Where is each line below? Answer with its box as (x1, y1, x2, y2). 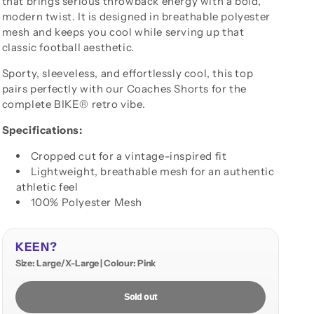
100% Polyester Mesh (30, 195, 142, 209)
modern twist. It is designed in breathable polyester (1, 9, 271, 23)
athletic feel (15, 179, 78, 193)
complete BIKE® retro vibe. (1, 97, 146, 111)
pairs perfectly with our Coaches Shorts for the (1, 81, 247, 95)
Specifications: (1, 123, 86, 137)
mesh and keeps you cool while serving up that (1, 25, 245, 39)
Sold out (123, 292, 157, 302)
